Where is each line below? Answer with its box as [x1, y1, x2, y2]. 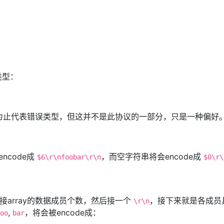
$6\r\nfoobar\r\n [37, 153, 101, 161]
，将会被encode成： [24, 207, 100, 217]
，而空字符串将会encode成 [101, 151, 203, 161]
